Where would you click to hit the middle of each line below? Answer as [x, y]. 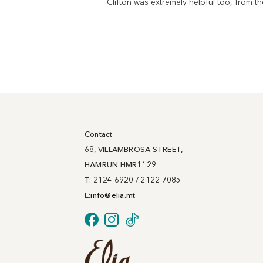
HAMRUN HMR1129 [120, 165]
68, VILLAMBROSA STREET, [134, 149]
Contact [98, 134]
